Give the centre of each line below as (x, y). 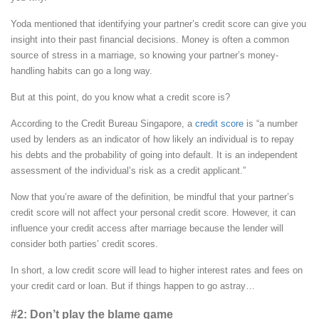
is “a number (271, 124)
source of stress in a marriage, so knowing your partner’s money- (145, 56)
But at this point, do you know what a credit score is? (120, 98)
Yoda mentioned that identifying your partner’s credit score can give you (158, 24)
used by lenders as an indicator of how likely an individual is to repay (152, 140)
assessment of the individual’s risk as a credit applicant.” (128, 171)
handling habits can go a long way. (82, 71)
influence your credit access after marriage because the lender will (147, 229)
